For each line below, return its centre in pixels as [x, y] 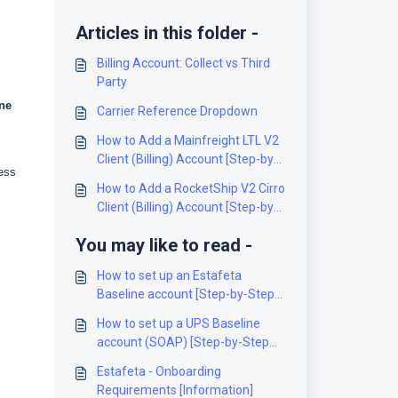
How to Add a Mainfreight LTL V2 [187, 140]
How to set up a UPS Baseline [178, 323]
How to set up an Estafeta [169, 275]
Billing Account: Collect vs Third [183, 63]
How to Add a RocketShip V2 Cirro [191, 188]
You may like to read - [163, 245]
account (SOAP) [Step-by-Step [183, 342]
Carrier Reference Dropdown [177, 111]
